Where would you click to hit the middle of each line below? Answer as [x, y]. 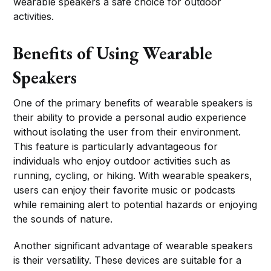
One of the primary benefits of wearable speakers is [133, 103]
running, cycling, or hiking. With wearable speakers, [133, 175]
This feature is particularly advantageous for [116, 146]
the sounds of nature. [63, 219]
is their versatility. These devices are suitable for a [128, 260]
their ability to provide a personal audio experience [130, 117]
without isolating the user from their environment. [127, 132]
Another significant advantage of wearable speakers [133, 245]
